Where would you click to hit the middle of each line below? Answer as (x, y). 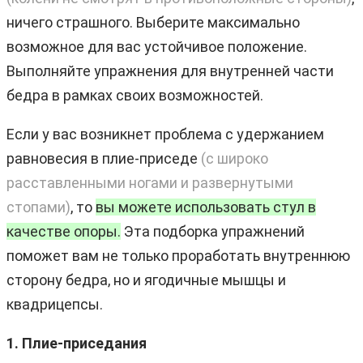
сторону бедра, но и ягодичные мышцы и (146, 280)
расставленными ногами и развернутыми (150, 182)
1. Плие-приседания (77, 343)
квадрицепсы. (55, 304)
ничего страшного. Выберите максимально (153, 22)
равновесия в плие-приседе (102, 158)
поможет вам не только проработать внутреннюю (178, 255)
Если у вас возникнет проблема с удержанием (165, 134)
